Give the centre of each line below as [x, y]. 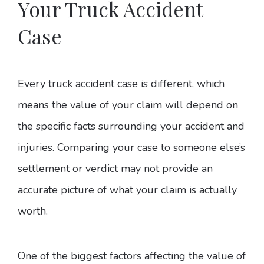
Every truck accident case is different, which [121, 84]
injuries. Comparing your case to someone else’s [131, 148]
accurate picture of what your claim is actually [127, 190]
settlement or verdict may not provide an [115, 169]
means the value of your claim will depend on [128, 105]
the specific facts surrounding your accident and [131, 126]
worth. [33, 211]
